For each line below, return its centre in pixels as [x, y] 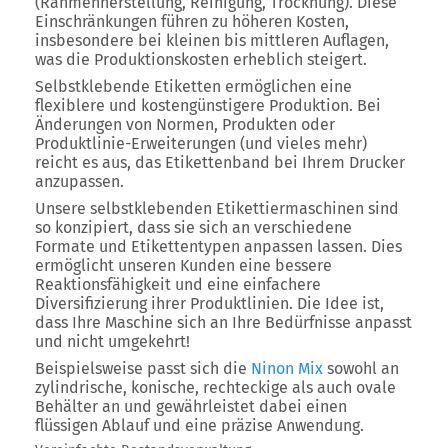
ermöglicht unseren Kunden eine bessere [183, 265]
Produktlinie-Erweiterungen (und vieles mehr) [201, 143]
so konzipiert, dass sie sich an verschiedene [193, 227]
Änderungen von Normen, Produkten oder [185, 124]
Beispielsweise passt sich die [143, 368]
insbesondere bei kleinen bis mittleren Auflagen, [212, 40]
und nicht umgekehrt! [112, 341]
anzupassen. [79, 181]
